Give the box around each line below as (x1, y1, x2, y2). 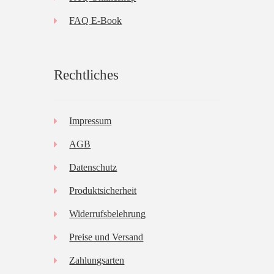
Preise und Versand (69, 231, 144, 242)
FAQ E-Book (69, 15, 122, 26)
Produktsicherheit (69, 185, 137, 196)
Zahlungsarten (69, 254, 125, 265)
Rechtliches (53, 67, 119, 83)
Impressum (69, 115, 112, 126)
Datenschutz (69, 161, 117, 172)
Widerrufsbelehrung (69, 208, 146, 219)
